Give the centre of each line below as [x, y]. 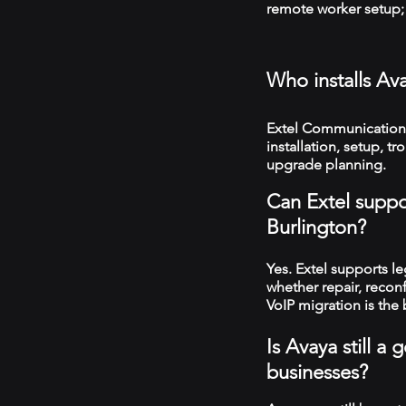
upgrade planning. [326, 164]
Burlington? [316, 227]
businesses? [317, 372]
